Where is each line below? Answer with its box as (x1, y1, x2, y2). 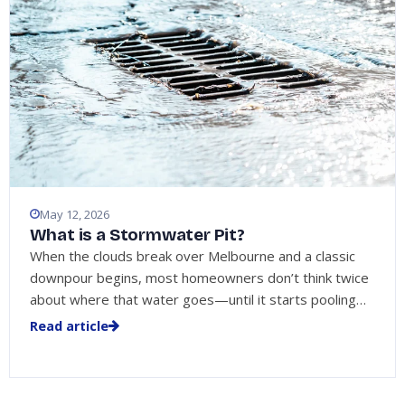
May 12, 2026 (39, 205, 109, 222)
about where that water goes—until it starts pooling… (29, 290, 366, 309)
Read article (29, 316, 108, 334)
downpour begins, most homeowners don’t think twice (29, 268, 369, 287)
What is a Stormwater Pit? (29, 224, 245, 246)
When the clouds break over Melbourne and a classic (29, 247, 355, 266)
